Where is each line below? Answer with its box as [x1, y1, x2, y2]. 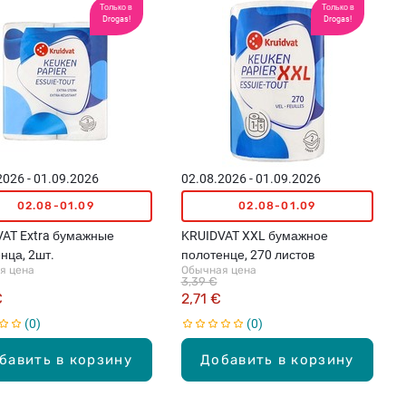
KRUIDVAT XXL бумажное [180, 227, 328, 243]
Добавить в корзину [200, 351, 354, 368]
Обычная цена [180, 263, 256, 276]
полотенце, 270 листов [180, 246, 314, 262]
